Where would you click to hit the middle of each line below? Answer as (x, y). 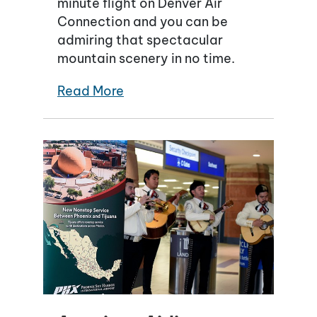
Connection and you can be (143, 22)
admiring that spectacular (140, 40)
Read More (91, 91)
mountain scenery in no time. (146, 59)
